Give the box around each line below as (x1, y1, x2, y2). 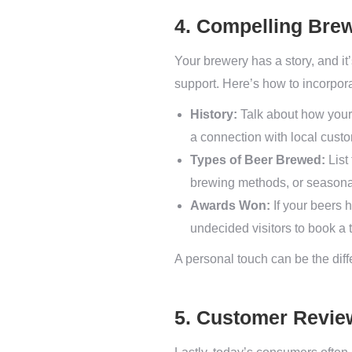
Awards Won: (190, 199, 270, 212)
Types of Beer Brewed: (190, 153, 325, 167)
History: (190, 108, 237, 121)
